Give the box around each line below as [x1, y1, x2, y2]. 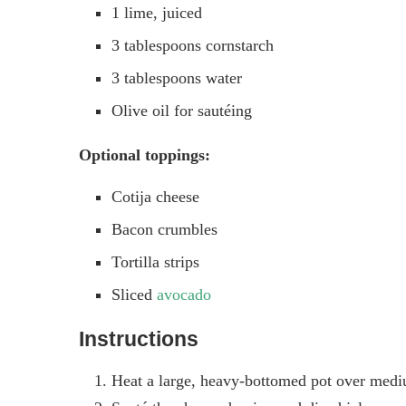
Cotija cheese [111, 187, 199, 206]
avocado [157, 285, 211, 304]
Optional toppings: [79, 145, 210, 164]
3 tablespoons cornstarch [111, 35, 274, 54]
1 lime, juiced [111, 3, 202, 22]
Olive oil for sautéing [111, 101, 252, 120]
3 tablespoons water [111, 68, 242, 87]
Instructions [79, 326, 198, 351]
